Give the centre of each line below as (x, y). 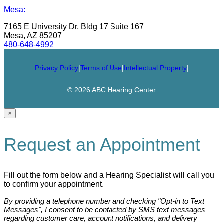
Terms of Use (101, 67)
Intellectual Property (155, 67)
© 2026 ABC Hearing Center (111, 89)
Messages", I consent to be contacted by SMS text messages (105, 209)
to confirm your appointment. (54, 184)
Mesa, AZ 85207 (33, 35)
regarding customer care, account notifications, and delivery (101, 218)
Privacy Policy (56, 67)
